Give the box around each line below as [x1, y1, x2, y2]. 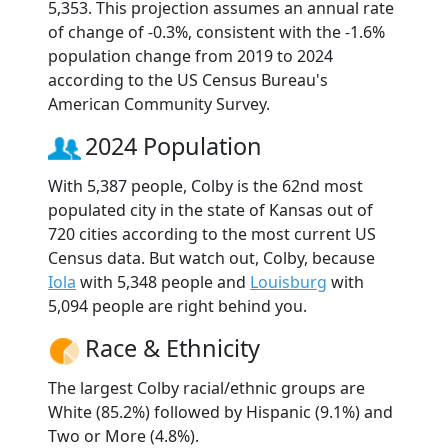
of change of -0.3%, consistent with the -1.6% [48, 21, 385, 44]
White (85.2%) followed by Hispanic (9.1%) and [48, 401, 393, 424]
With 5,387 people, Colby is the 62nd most [48, 175, 363, 198]
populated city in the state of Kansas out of [48, 199, 373, 222]
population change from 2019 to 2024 [48, 45, 333, 68]
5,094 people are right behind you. [48, 295, 307, 318]
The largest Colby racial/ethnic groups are [48, 377, 365, 400]
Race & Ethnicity [85, 332, 260, 365]
